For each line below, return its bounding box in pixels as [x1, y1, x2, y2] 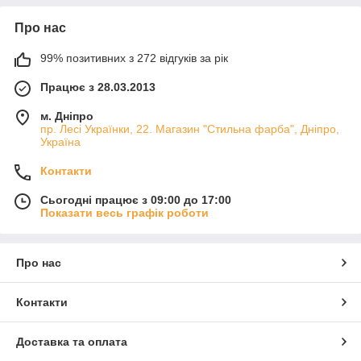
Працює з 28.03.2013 [40, 81, 156, 94]
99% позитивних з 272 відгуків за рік [40, 52, 228, 65]
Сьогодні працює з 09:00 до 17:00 [40, 193, 231, 207]
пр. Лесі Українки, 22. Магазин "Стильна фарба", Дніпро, [40, 122, 339, 136]
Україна [40, 135, 81, 149]
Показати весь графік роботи [40, 206, 209, 220]
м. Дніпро [40, 110, 93, 123]
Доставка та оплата [16, 335, 127, 349]
